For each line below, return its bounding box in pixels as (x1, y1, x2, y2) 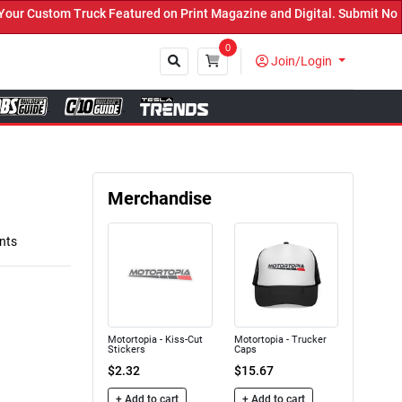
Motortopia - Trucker (233, 333, 327, 345)
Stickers (108, 343, 145, 355)
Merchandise (108, 188, 212, 210)
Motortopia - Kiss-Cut (108, 333, 203, 345)
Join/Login (271, 53, 333, 68)
